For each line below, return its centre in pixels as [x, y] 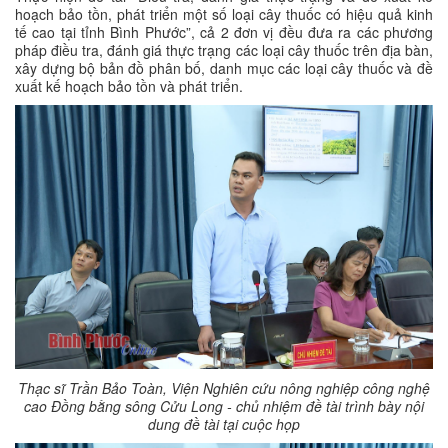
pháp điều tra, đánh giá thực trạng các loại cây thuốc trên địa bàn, [224, 49]
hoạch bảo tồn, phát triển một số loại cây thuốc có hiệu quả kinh [224, 13]
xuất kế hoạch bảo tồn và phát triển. [129, 85]
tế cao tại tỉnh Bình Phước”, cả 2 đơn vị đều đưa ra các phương [224, 31]
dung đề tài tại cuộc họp [224, 423]
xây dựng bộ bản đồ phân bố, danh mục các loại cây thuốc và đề [224, 67]
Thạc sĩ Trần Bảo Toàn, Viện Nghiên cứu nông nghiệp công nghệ [224, 387]
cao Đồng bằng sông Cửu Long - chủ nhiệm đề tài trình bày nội [224, 405]
